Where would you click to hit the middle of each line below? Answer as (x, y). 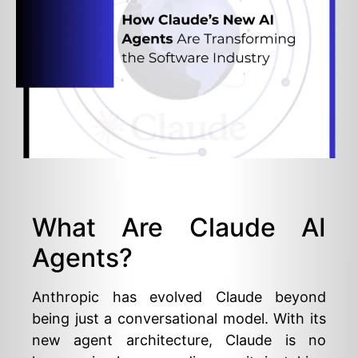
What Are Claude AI (179, 227)
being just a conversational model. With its (179, 318)
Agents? (82, 258)
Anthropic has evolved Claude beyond (179, 297)
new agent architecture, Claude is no (179, 340)
